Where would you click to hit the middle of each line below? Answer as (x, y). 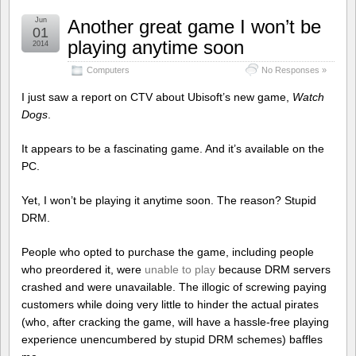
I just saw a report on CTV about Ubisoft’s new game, (157, 97)
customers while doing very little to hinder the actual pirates (170, 304)
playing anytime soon (156, 48)
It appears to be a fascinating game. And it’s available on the (173, 149)
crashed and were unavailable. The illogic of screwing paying (174, 286)
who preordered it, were (83, 269)
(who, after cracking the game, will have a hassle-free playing (175, 321)
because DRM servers (273, 269)
